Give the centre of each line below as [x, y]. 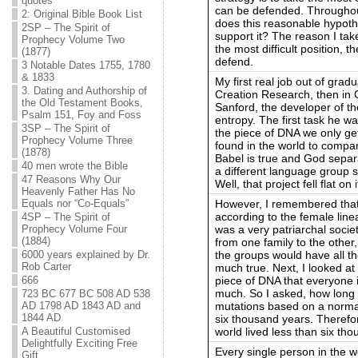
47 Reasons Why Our [71, 179]
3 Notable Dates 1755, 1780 [86, 65]
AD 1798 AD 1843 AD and [81, 306]
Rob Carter [46, 267]
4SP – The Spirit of [66, 217]
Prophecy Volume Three [77, 140]
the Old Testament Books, [82, 103]
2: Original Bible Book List [82, 14]
